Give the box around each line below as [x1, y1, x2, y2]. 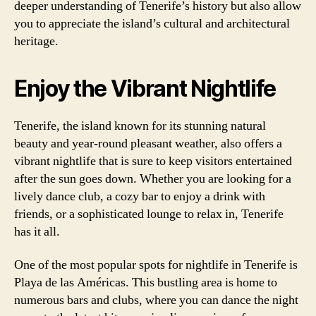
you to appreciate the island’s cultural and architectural [14, 15, 290, 32]
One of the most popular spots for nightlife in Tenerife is [14, 257, 298, 273]
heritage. [14, 32, 59, 49]
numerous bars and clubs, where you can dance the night [14, 292, 298, 308]
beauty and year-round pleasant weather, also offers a [14, 135, 282, 152]
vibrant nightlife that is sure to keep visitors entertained [14, 152, 292, 169]
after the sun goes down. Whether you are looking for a [14, 170, 291, 187]
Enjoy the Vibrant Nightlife [14, 74, 276, 102]
